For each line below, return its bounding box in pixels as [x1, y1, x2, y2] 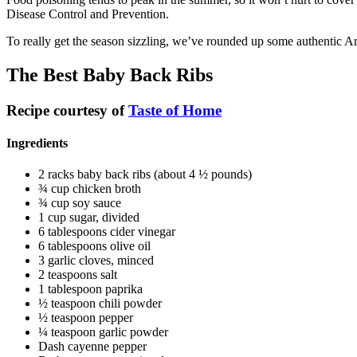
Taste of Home [128, 101, 222, 119]
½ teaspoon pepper [38, 311, 133, 325]
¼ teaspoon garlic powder [38, 325, 168, 339]
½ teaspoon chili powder [38, 296, 162, 311]
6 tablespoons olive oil [38, 239, 151, 253]
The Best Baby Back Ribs [6, 65, 213, 86]
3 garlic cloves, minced [38, 253, 154, 268]
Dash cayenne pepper [38, 339, 147, 354]
